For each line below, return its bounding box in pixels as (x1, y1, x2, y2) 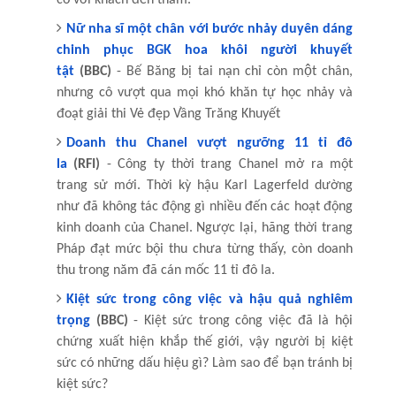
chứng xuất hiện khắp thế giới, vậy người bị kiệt (56, 334, 354, 349)
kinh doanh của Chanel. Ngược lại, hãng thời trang (56, 220, 354, 235)
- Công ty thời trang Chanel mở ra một (100, 156, 354, 171)
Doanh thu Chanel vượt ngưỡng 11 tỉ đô (65, 135, 354, 150)
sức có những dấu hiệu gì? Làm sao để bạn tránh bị (56, 355, 354, 370)
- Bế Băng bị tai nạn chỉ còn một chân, (111, 64, 354, 79)
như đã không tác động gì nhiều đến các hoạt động (56, 199, 354, 214)
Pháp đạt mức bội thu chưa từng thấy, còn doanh (56, 241, 354, 256)
